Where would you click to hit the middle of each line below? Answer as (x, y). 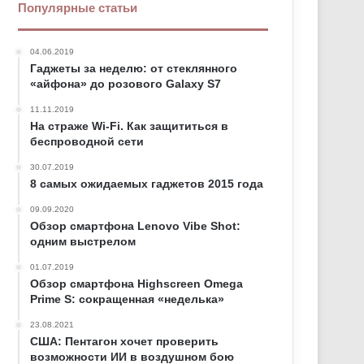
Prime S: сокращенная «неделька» (128, 299)
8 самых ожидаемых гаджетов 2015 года (147, 184)
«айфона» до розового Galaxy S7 (126, 84)
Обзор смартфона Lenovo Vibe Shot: (136, 226)
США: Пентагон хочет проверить (125, 341)
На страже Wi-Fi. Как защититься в (130, 126)
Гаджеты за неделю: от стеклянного (134, 68)
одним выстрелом (83, 241)
